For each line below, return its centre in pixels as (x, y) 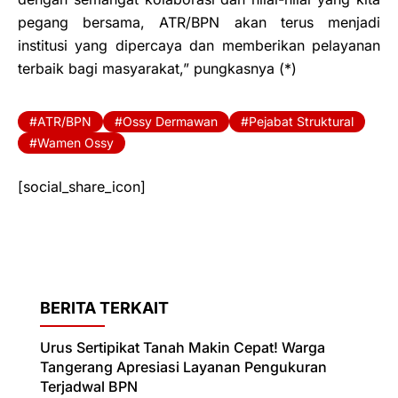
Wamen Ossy (76, 143)
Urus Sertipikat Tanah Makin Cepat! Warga (183, 348)
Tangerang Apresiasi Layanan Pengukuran (183, 367)
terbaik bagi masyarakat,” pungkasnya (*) (157, 69)
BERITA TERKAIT (104, 308)
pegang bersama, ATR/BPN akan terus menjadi (199, 23)
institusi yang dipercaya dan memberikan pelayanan (199, 46)
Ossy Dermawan (170, 122)
